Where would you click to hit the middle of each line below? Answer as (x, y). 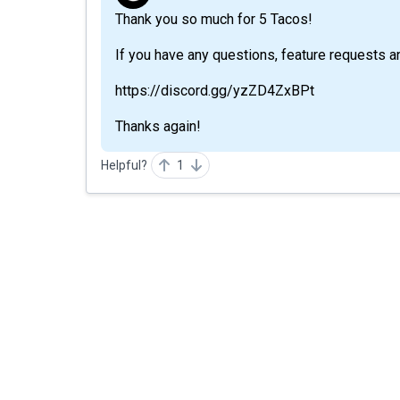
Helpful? (124, 165)
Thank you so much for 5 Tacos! (214, 19)
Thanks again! (158, 126)
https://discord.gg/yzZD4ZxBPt (215, 91)
